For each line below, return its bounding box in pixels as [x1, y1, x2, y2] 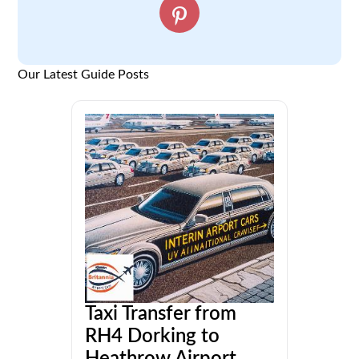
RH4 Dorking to [85, 327, 220, 347]
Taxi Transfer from [85, 305, 236, 325]
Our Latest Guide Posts [18, 68, 150, 82]
